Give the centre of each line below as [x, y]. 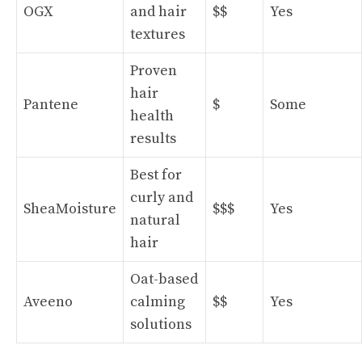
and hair [158, 11]
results [153, 138]
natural [155, 220]
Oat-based [164, 279]
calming [158, 301]
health [152, 116]
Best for [156, 175]
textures [158, 34]
